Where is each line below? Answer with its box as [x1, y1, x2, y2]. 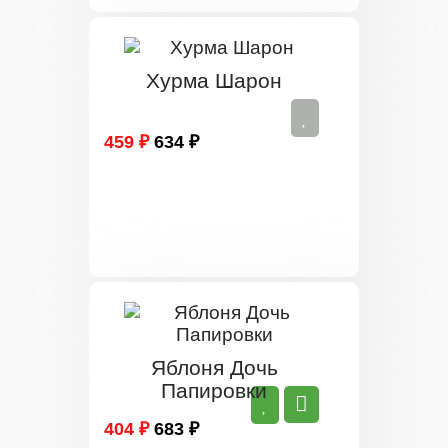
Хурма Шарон [146, 69, 282, 92]
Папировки [161, 379, 267, 402]
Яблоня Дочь [150, 356, 278, 379]
